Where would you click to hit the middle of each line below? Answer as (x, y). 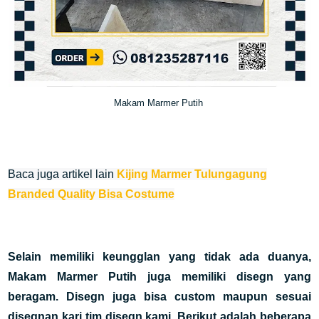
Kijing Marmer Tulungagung (192, 174)
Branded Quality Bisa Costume (91, 194)
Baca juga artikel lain (63, 174)
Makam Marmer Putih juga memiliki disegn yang (159, 277)
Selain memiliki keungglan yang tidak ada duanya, (159, 257)
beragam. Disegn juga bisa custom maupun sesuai (159, 297)
